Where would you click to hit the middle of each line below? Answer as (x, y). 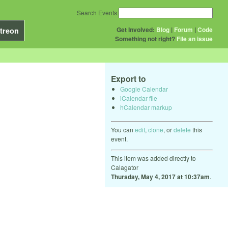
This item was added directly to (153, 158)
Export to (129, 79)
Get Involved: (136, 30)
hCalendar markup (146, 107)
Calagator (125, 167)
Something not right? (145, 39)
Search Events (97, 12)
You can (123, 129)
